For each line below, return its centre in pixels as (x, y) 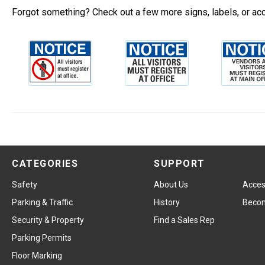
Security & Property (48, 220)
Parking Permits (42, 238)
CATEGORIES (45, 164)
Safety (25, 185)
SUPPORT (180, 164)
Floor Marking (37, 256)
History (167, 202)
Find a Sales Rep (184, 220)
